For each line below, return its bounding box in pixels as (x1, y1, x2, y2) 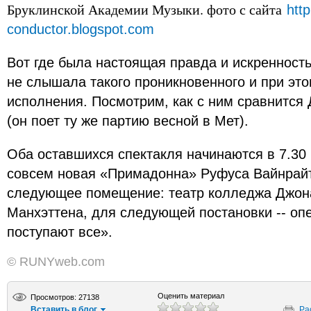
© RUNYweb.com (7, 254, 105, 269)
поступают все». (7, 224, 117, 239)
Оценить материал (158, 292, 224, 300)
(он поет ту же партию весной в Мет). (7, 113, 253, 128)
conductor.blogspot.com (7, 22, 154, 37)
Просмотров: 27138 (31, 293, 99, 301)
